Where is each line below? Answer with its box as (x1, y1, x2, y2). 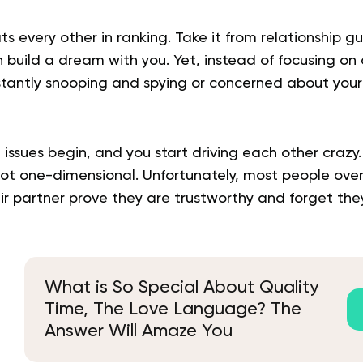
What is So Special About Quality (44, 278, 318, 297)
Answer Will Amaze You (44, 322, 233, 340)
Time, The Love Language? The (44, 300, 301, 318)
